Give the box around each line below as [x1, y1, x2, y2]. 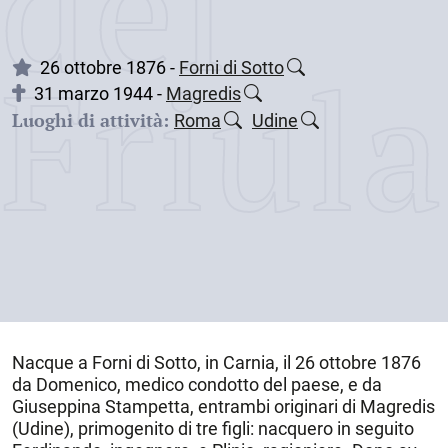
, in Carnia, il [197, 352, 295, 373]
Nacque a [12, 352, 92, 373]
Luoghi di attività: [12, 108, 169, 132]
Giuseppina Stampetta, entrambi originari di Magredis [12, 396, 435, 417]
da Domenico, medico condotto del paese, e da [12, 374, 382, 395]
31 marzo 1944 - [34, 83, 166, 104]
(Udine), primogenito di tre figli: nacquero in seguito [12, 418, 414, 439]
